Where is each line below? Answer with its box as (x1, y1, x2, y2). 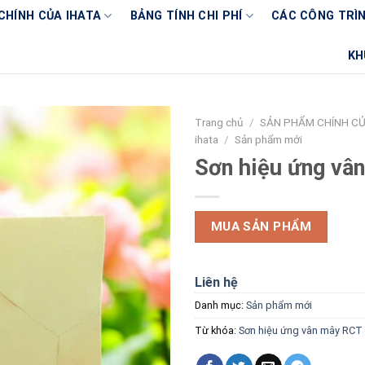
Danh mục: (195, 299, 246, 312)
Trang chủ (195, 116, 244, 129)
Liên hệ (195, 275, 238, 291)
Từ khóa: (195, 324, 239, 337)
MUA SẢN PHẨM (210, 218, 312, 234)
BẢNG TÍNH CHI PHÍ (130, 8, 243, 23)
